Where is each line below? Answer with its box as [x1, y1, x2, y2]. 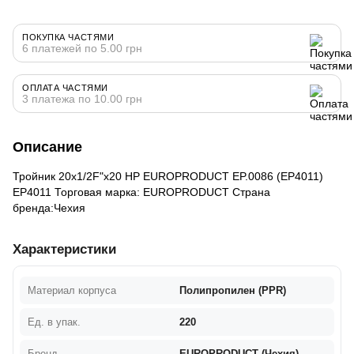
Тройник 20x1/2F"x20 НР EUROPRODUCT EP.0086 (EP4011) [13, 169, 323, 183]
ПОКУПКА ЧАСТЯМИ [22, 32, 115, 42]
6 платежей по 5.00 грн [22, 41, 142, 55]
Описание [13, 138, 82, 155]
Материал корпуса [28, 284, 116, 296]
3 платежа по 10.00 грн [22, 92, 142, 105]
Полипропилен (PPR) [179, 284, 286, 296]
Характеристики [13, 241, 116, 257]
